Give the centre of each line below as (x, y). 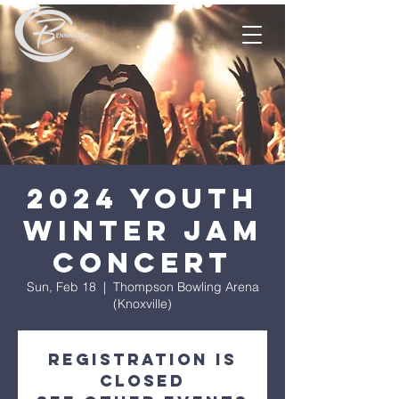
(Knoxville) (142, 304)
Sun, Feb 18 (61, 287)
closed (142, 381)
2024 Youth (142, 199)
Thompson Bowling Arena (186, 287)
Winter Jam (142, 231)
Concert (142, 263)
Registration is (142, 359)
